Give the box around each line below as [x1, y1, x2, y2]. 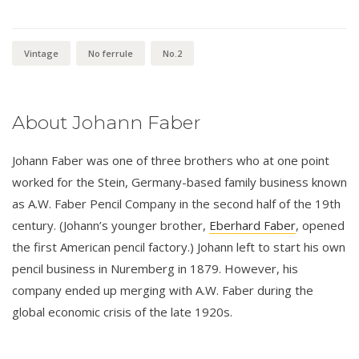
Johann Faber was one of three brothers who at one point [12, 152, 329, 169]
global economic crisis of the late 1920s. [12, 304, 232, 321]
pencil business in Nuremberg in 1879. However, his [12, 260, 298, 277]
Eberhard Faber [209, 217, 296, 234]
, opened [296, 217, 345, 234]
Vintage [24, 47, 58, 60]
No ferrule [88, 47, 133, 60]
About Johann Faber [12, 111, 201, 135]
